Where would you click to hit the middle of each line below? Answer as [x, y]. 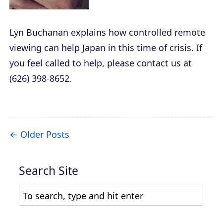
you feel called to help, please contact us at [101, 63]
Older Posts [45, 134]
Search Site [49, 170]
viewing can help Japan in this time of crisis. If [106, 47]
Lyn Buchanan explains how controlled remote [107, 32]
